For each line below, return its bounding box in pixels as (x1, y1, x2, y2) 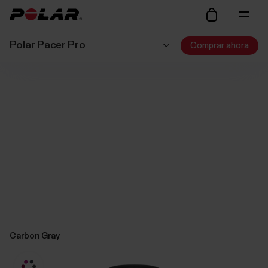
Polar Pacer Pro (9, 40, 86, 51)
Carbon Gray (9, 231, 60, 240)
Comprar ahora (190, 41, 249, 50)
